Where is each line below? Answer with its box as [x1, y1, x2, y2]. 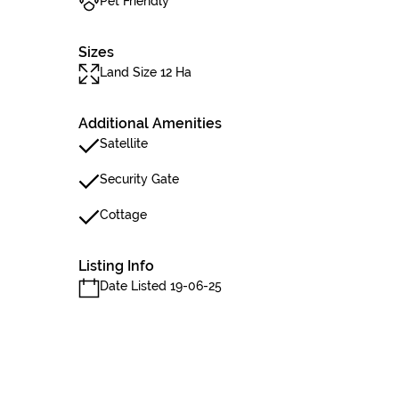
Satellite [100, 136, 148, 151]
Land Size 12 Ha [100, 65, 191, 79]
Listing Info [78, 257, 154, 274]
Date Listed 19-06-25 [100, 279, 222, 293]
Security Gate [100, 172, 179, 186]
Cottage [100, 208, 147, 222]
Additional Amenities [78, 115, 222, 132]
